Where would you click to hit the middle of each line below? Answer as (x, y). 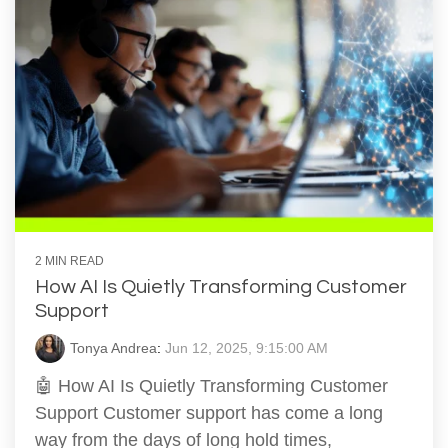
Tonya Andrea (113, 348)
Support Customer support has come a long (209, 413)
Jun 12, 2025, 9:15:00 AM (246, 348)
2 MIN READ (69, 261)
